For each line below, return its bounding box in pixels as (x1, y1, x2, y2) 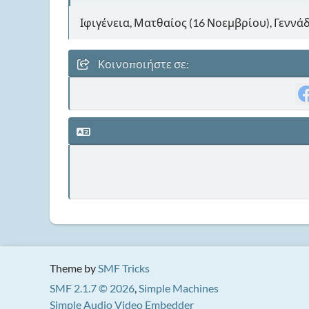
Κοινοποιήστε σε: (96, 57, 189, 70)
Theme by (50, 261, 98, 275)
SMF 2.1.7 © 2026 (50, 281, 134, 295)
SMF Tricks (98, 261, 150, 275)
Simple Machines (139, 281, 219, 295)
